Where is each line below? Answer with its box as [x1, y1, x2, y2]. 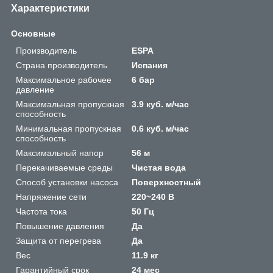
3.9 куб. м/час [132, 99, 190, 109]
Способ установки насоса [16, 177, 118, 187]
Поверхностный [132, 177, 202, 187]
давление [16, 84, 54, 94]
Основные [11, 28, 55, 38]
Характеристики [11, 2, 90, 13]
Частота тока [16, 206, 67, 216]
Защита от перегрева [16, 235, 101, 246]
